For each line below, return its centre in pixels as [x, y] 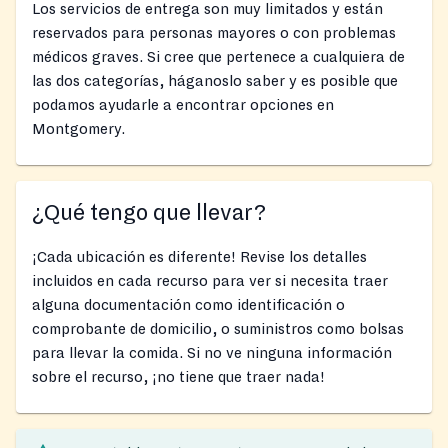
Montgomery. [78, 128]
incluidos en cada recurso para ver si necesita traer [210, 280]
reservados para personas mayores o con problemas [214, 32]
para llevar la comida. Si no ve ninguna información [212, 352]
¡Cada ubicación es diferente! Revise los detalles [199, 256]
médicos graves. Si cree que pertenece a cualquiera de [218, 56]
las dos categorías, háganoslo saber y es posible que [215, 80]
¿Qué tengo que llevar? [149, 212]
